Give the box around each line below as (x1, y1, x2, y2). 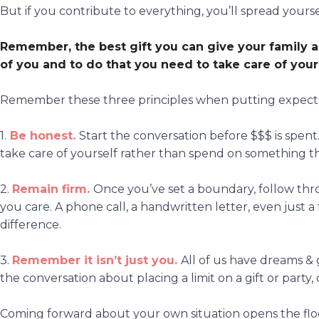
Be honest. (6, 128, 79, 142)
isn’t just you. (96, 253, 177, 267)
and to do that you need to (39, 57, 213, 71)
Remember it (12, 253, 96, 267)
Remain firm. (12, 182, 90, 196)
